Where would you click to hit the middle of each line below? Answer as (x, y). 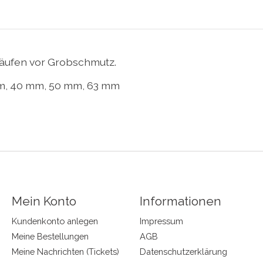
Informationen (180, 201)
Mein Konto (44, 201)
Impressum (161, 221)
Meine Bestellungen (50, 236)
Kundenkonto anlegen (55, 221)
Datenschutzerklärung (183, 252)
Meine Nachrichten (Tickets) (65, 252)
